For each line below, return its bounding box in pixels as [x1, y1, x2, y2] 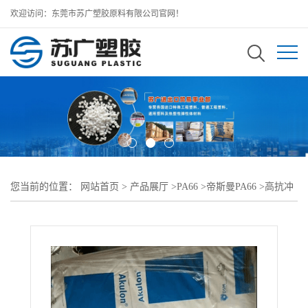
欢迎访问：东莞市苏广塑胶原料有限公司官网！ [10, 9, 184, 19]
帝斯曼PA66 [206, 181, 256, 192]
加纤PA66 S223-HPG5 [10, 208, 101, 219]
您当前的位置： [10, 181, 80, 192]
